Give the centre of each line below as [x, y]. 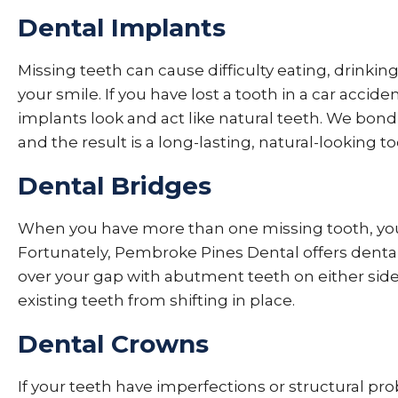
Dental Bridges [115, 186]
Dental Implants [122, 28]
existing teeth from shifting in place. [156, 300]
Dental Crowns [113, 344]
